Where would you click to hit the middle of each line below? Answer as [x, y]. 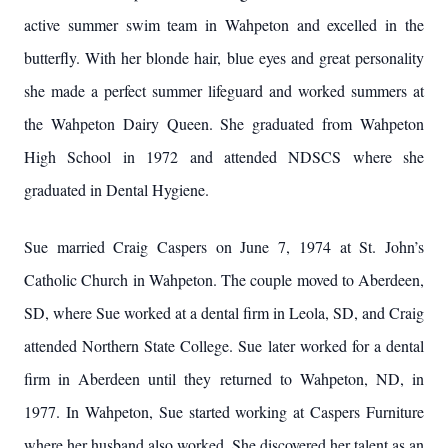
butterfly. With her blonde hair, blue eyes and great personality [224, 57]
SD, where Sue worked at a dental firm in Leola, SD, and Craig [224, 312]
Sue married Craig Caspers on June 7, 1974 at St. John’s [224, 246]
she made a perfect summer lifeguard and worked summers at [224, 90]
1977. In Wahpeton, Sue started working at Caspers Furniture [224, 411]
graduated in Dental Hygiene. [116, 189]
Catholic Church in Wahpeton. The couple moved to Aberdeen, [224, 279]
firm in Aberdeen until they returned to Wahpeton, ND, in [224, 378]
